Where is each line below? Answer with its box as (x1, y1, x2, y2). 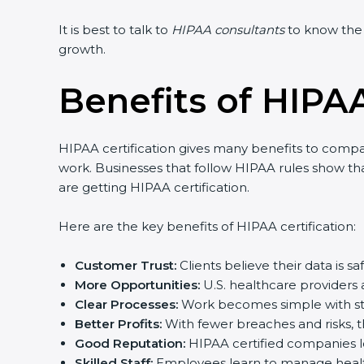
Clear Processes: (68, 297, 172, 312)
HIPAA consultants (165, 22, 279, 37)
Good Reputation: (68, 336, 180, 351)
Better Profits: (68, 316, 156, 331)
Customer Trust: (68, 258, 171, 273)
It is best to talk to (52, 22, 166, 37)
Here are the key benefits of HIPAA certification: (52, 219, 350, 234)
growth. (52, 41, 100, 57)
